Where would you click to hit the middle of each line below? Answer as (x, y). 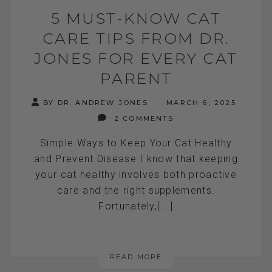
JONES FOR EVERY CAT (136, 58)
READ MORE (136, 257)
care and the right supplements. (136, 190)
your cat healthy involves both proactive (136, 174)
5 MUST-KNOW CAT (136, 18)
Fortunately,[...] (136, 206)
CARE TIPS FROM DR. (136, 38)
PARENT (136, 78)
